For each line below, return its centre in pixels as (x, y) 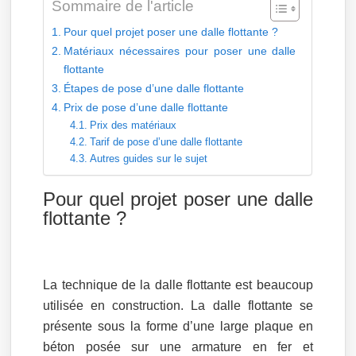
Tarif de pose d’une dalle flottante (166, 142)
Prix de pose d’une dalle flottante (146, 107)
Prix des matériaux (133, 125)
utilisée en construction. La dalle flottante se (178, 306)
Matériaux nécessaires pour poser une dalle (180, 51)
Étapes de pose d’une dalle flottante (154, 88)
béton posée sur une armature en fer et (178, 347)
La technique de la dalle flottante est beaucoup (178, 285)
